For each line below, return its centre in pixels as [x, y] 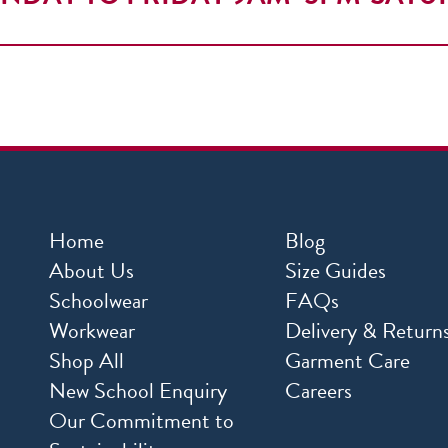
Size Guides [335, 271]
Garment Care [347, 361]
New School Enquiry [138, 391]
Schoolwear [98, 301]
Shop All [86, 361]
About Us [91, 271]
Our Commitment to [141, 421]
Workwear [92, 331]
